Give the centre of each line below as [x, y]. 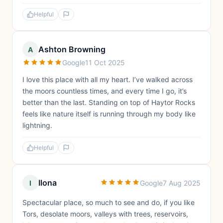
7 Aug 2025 [182, 183]
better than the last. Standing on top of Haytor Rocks [109, 102]
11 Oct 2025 [105, 62]
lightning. [37, 125]
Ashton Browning [72, 49]
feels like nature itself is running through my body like [109, 114]
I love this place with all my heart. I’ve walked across [108, 79]
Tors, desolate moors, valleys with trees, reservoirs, [105, 214]
